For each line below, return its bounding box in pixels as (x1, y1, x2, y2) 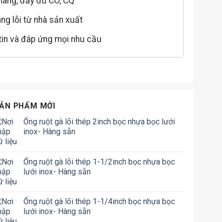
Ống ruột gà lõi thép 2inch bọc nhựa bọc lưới (23, 117, 175, 127)
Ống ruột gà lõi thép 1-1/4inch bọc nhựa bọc (23, 197, 175, 207)
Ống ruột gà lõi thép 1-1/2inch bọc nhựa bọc (23, 157, 175, 167)
